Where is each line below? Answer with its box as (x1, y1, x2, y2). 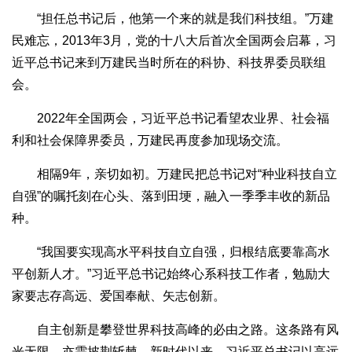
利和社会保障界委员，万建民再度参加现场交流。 (12, 134, 288, 148)
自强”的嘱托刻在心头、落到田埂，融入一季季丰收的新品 (12, 189, 330, 203)
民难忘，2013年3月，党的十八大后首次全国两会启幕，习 (12, 34, 336, 48)
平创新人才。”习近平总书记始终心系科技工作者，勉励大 (12, 267, 330, 281)
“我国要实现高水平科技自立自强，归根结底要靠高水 (12, 245, 330, 259)
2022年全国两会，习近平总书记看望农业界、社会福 (12, 112, 329, 126)
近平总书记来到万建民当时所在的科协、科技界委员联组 (12, 56, 326, 70)
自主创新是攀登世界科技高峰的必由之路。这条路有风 (12, 323, 339, 337)
